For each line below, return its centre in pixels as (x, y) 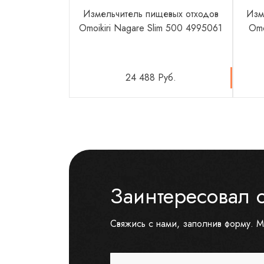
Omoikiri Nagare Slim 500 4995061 (151, 28)
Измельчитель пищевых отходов (151, 14)
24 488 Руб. (151, 78)
